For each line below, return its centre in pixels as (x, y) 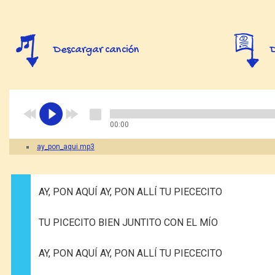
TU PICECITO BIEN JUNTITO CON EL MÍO (128, 222)
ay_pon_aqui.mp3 (66, 146)
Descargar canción (96, 50)
